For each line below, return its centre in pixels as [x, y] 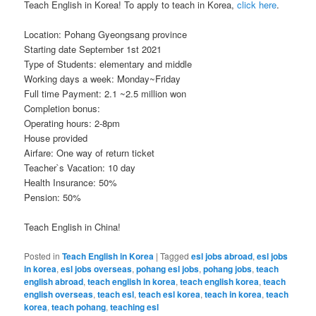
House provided [56, 138]
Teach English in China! [73, 227]
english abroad [54, 281]
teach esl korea [170, 294]
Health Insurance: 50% [71, 183]
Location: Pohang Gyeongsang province [106, 35]
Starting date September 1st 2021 [93, 49]
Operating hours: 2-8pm [72, 123]
